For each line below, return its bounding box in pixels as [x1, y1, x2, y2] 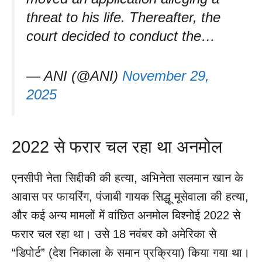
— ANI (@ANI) [26, 67, 122, 84]
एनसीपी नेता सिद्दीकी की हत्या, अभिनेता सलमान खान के [12, 171, 243, 184]
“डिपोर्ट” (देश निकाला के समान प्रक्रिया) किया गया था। [12, 246, 250, 259]
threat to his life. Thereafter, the [26, 9, 220, 25]
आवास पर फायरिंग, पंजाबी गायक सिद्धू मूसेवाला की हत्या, [12, 189, 249, 203]
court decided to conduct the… [26, 27, 215, 44]
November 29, [122, 67, 209, 84]
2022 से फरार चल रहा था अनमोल [12, 137, 222, 156]
